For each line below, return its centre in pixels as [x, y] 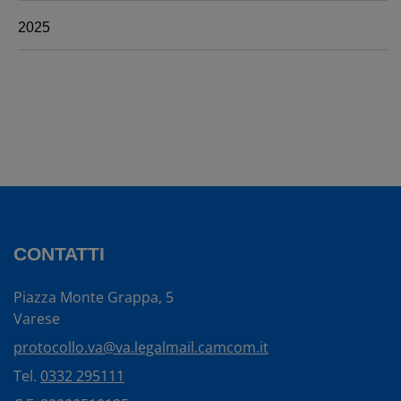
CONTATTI [59, 253]
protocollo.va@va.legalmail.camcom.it [141, 347]
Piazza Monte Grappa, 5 [94, 297]
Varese [37, 318]
